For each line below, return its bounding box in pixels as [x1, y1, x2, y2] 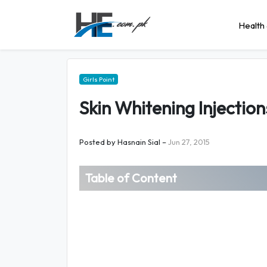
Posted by [79, 137, 116, 147]
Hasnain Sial [117, 137, 160, 147]
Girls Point [83, 75, 114, 83]
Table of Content [85, 170, 177, 185]
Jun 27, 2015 [168, 137, 210, 147]
